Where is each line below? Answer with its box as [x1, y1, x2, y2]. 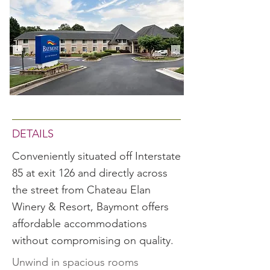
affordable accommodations [12, 217, 147, 230]
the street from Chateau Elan [12, 183, 151, 196]
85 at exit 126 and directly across [12, 166, 168, 180]
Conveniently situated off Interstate [12, 149, 181, 163]
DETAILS [12, 127, 54, 140]
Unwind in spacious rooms [12, 256, 139, 269]
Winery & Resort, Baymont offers [12, 200, 169, 213]
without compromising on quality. [12, 234, 174, 247]
